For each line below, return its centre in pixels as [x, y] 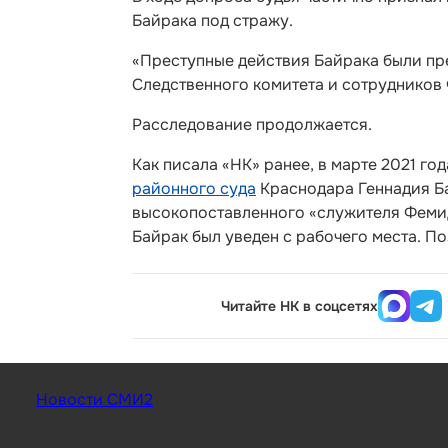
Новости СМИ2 [94, 399]
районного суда [194, 188]
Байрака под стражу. [212, 20]
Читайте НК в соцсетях [300, 306]
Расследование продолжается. [252, 124]
